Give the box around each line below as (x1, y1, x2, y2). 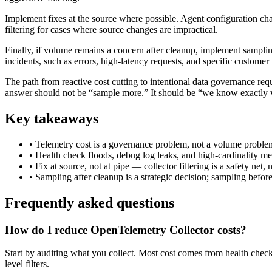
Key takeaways (5, 110, 98, 126)
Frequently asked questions (5, 194, 174, 211)
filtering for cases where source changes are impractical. (5, 24, 218, 35)
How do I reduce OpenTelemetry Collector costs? (5, 223, 246, 236)
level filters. (5, 259, 49, 270)
